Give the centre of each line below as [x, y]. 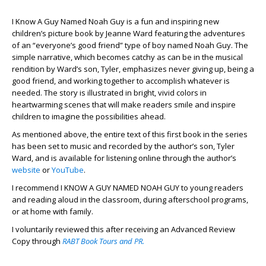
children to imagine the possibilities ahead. [90, 117]
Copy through [37, 241]
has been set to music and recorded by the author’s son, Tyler [123, 146]
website [26, 170]
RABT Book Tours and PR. [103, 241]
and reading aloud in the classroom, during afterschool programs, [130, 200]
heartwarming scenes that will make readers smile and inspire [124, 105]
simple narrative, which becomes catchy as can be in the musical [127, 57]
